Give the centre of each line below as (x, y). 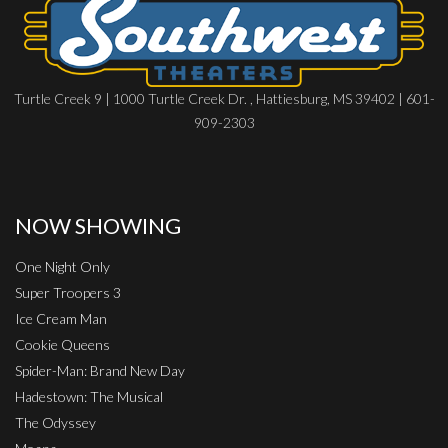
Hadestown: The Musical (89, 397)
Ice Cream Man (61, 319)
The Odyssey (55, 423)
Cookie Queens (62, 345)
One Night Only (62, 267)
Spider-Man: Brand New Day (100, 371)
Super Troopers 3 (68, 293)
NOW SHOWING (98, 226)
